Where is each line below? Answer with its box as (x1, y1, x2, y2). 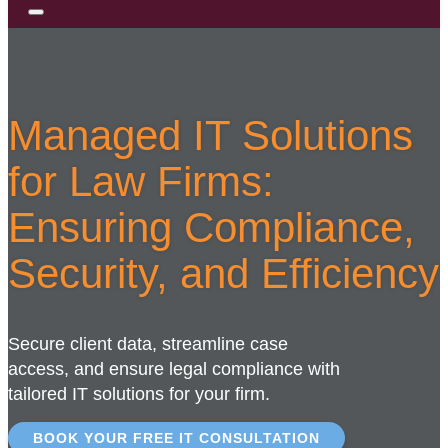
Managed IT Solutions (8, 111, 413, 159)
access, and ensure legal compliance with (8, 358, 340, 379)
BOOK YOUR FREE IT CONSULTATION (33, 429, 320, 446)
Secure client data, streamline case (8, 333, 288, 354)
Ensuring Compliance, (8, 203, 415, 251)
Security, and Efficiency (8, 249, 439, 297)
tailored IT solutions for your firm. (8, 383, 270, 404)
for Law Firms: (8, 157, 274, 205)
